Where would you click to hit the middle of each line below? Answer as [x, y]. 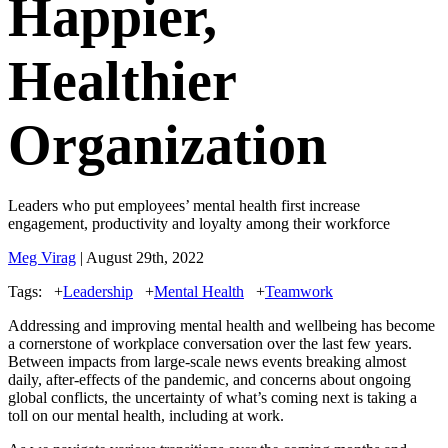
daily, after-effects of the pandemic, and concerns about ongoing [209, 379]
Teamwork [299, 291]
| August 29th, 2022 [140, 257]
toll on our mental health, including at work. [146, 415]
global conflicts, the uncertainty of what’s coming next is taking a [212, 397]
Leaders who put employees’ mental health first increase [184, 205]
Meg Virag [42, 257]
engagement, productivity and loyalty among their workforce [199, 223]
